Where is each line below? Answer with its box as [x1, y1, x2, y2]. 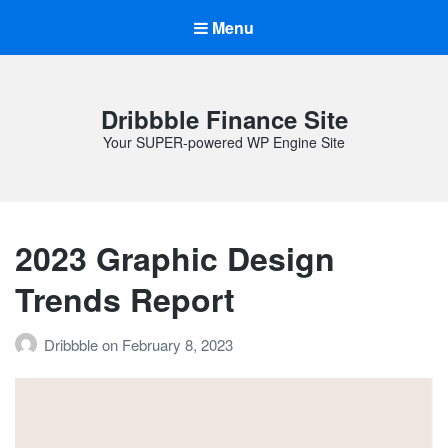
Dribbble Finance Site [100, 102, 348, 137]
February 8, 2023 [122, 333, 233, 355]
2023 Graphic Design [15, 235, 335, 282]
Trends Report [15, 276, 235, 323]
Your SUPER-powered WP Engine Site [103, 132, 345, 153]
